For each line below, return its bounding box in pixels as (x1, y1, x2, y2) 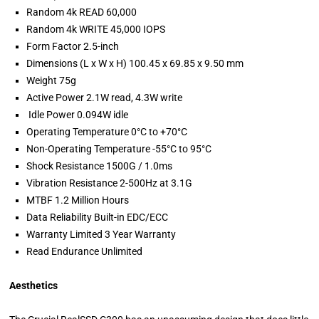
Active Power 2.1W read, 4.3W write (26, 92, 183, 104)
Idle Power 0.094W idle (26, 109, 129, 121)
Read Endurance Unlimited (26, 246, 143, 258)
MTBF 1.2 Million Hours (26, 194, 130, 206)
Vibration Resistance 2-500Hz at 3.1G (26, 177, 193, 189)
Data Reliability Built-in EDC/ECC (26, 211, 169, 224)
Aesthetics (9, 280, 58, 292)
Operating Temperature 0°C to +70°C (26, 126, 188, 138)
